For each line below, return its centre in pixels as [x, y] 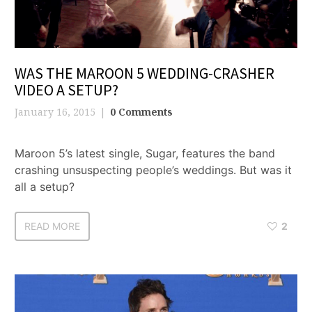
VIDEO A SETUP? [67, 90]
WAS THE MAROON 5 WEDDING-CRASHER [145, 73]
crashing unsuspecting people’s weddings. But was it [153, 170]
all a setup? [45, 187]
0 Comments [141, 112]
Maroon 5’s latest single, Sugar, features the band [145, 154]
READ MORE [52, 226]
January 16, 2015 [55, 112]
